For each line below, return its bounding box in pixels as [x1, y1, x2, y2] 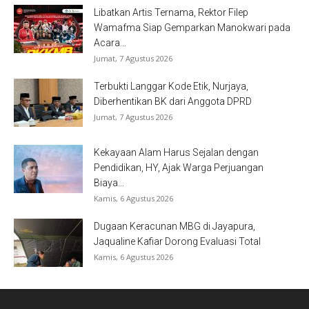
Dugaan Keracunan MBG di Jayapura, [94, 221, 255, 232]
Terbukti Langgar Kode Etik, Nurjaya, [94, 81, 248, 92]
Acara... [94, 37, 126, 49]
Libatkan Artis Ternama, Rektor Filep [94, 7, 248, 19]
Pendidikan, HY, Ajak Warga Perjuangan [94, 162, 263, 174]
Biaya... [94, 177, 124, 189]
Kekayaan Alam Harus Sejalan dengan [94, 147, 259, 159]
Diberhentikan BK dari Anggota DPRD [94, 96, 252, 108]
